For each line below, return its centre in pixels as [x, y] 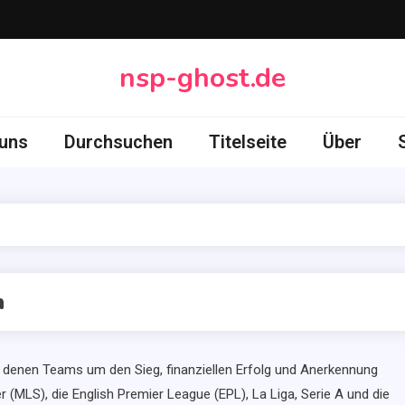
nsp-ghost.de [202, 78]
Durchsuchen [118, 142]
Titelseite [247, 142]
